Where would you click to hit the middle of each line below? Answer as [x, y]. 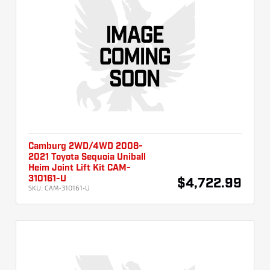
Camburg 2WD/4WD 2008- [86, 147]
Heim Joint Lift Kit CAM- [80, 168]
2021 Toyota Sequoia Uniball [87, 158]
